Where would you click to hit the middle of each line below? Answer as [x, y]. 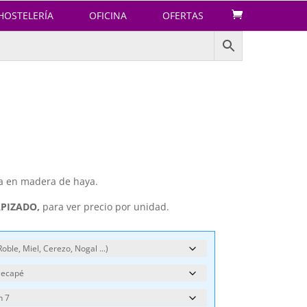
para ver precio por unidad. [106, 207]
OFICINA [108, 16]
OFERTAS [183, 16]
